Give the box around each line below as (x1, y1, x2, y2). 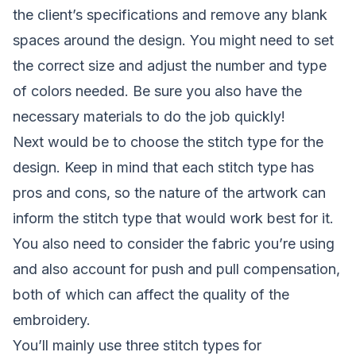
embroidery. (13, 311, 91, 329)
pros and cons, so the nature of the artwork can (13, 184, 326, 202)
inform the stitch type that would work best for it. (13, 210, 334, 227)
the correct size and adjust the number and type (13, 57, 327, 75)
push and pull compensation (152, 261, 336, 278)
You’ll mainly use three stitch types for (13, 337, 261, 354)
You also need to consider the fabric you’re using (13, 235, 335, 253)
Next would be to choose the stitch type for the (13, 133, 323, 151)
